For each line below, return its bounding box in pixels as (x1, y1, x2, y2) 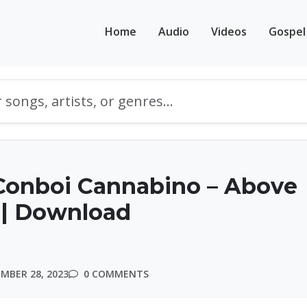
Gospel (269, 23, 306, 39)
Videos (211, 23, 247, 39)
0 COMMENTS (81, 267, 149, 280)
